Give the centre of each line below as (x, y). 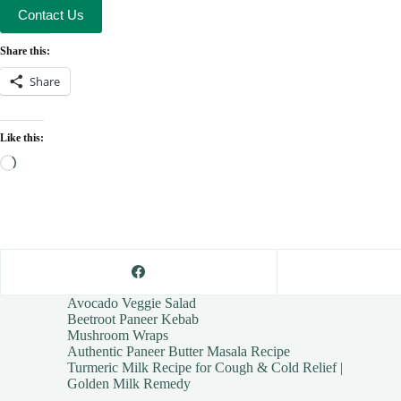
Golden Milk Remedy (129, 383)
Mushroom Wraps (118, 335)
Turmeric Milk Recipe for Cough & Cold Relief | (205, 367)
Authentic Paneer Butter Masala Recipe (179, 351)
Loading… (46, 161)
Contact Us (51, 15)
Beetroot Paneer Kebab (133, 319)
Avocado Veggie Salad (132, 303)
